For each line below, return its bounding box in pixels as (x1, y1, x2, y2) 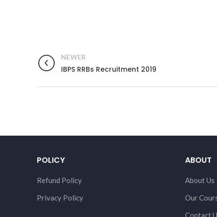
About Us (185, 175, 215, 185)
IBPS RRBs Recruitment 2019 (61, 64, 156, 74)
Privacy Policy (37, 193, 83, 202)
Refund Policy (37, 175, 82, 185)
